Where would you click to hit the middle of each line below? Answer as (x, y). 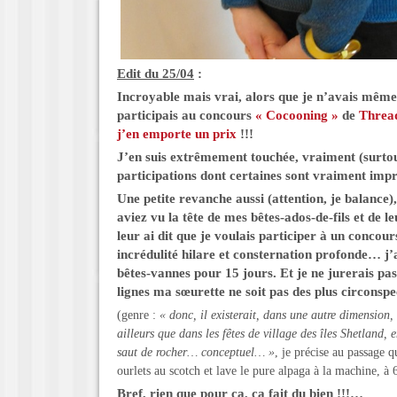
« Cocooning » (299, 115)
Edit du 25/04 (156, 74)
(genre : (138, 315)
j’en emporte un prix (177, 134)
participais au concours (186, 115)
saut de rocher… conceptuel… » (196, 352)
